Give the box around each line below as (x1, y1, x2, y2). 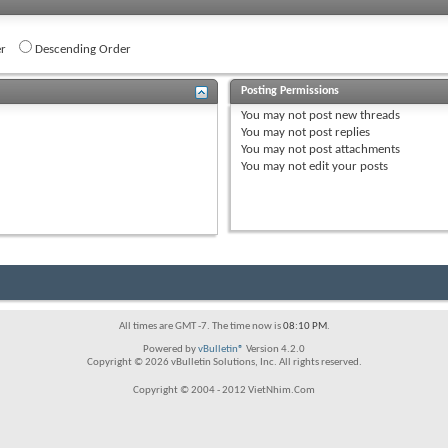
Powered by (143, 343, 198, 355)
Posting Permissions (241, 84, 340, 97)
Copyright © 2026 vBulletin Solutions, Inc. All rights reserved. (86, 356, 362, 368)
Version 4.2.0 (244, 343, 305, 355)
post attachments (306, 142, 401, 156)
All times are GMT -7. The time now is (118, 320, 283, 332)
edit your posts (306, 159, 389, 173)
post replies (306, 125, 371, 139)
